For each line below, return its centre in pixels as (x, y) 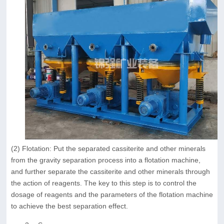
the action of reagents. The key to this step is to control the (103, 183)
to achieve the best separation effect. (69, 206)
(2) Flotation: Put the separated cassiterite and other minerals (108, 148)
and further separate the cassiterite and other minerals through (110, 171)
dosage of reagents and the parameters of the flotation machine (112, 194)
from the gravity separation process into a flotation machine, (105, 160)
